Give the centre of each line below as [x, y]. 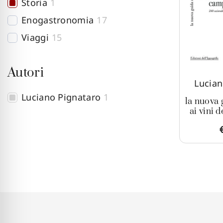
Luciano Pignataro [61, 97]
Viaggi [35, 37]
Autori [26, 73]
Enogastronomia [58, 20]
